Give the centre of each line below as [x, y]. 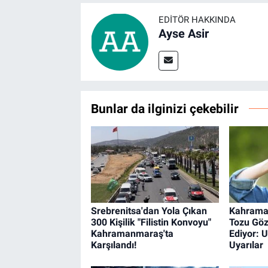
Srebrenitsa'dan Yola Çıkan [149, 211]
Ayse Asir [183, 33]
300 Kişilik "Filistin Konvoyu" [151, 223]
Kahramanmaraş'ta [132, 234]
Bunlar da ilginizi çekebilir [165, 108]
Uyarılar [246, 245]
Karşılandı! [113, 245]
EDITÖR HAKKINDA [197, 19]
